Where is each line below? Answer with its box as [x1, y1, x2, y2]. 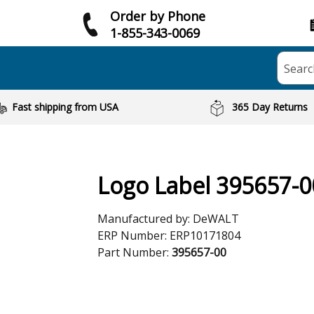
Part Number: [97, 245, 172, 260]
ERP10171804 [170, 228, 240, 243]
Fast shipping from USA [11, 100, 118, 114]
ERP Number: [97, 228, 170, 243]
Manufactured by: [97, 211, 193, 226]
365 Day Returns [232, 100, 308, 114]
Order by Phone [110, 7, 205, 25]
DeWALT [193, 211, 239, 226]
